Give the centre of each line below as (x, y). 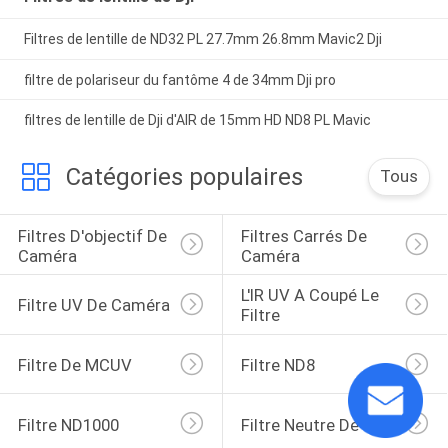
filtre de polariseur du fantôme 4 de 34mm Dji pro (179, 79)
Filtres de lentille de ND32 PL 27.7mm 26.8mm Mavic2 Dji (202, 38)
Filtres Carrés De (305, 235)
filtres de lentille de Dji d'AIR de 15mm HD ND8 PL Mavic (197, 120)
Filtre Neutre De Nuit (317, 424)
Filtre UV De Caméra (93, 305)
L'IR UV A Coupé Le (311, 295)
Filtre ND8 (277, 365)
